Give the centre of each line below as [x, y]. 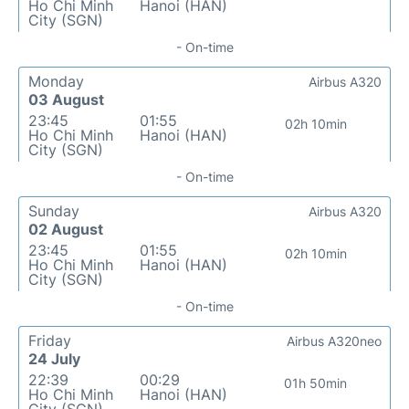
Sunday [54, 211]
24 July [54, 359]
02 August [66, 230]
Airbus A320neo [334, 341]
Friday [50, 341]
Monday [56, 82]
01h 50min [316, 383]
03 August [66, 100]
